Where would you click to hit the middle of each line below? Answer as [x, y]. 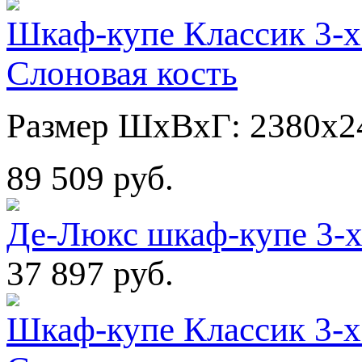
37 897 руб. [90, 273]
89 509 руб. [90, 178]
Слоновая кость [122, 73]
